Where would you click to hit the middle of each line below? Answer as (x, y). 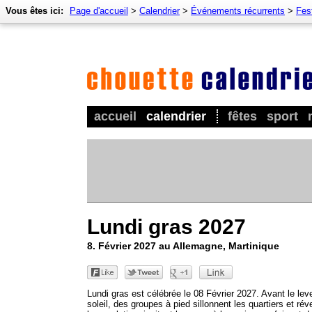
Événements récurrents (238, 11)
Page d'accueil (99, 11)
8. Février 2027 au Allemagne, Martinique (183, 245)
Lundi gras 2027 (166, 226)
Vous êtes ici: (34, 11)
